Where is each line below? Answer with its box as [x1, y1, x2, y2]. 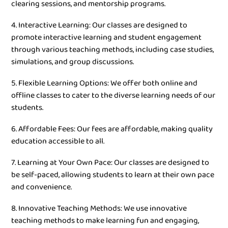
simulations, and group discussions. [11, 54, 134, 69]
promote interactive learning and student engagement [11, 30, 202, 45]
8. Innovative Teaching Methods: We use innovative [11, 201, 187, 216]
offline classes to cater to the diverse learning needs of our [11, 88, 215, 103]
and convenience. [11, 180, 72, 194]
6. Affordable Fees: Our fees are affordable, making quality [11, 122, 213, 136]
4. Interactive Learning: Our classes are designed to [11, 18, 187, 33]
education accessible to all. [11, 134, 104, 149]
